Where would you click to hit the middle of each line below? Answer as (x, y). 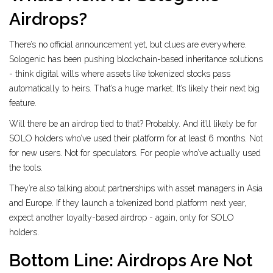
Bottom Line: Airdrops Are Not (131, 261)
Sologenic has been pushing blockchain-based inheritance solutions (136, 59)
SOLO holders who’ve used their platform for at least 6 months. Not (136, 139)
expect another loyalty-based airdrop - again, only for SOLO (122, 218)
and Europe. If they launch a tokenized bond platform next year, (128, 203)
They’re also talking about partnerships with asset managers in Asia (136, 189)
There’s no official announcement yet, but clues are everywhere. (128, 45)
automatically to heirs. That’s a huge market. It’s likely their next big (134, 89)
